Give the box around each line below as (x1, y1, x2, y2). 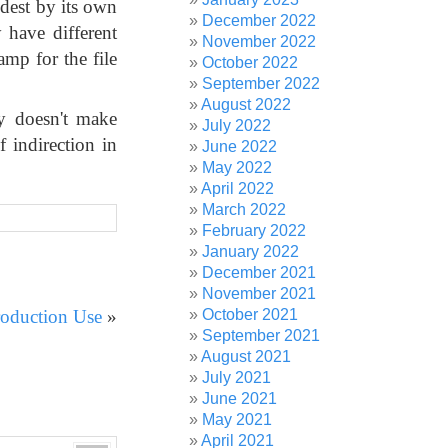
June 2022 (202, 138, 278, 155)
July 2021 (202, 369, 272, 386)
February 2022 (202, 222, 307, 239)
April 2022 (201, 180, 275, 197)
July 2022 (202, 117, 272, 134)
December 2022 (202, 12, 317, 29)
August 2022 (201, 96, 292, 113)
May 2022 (202, 159, 273, 176)
